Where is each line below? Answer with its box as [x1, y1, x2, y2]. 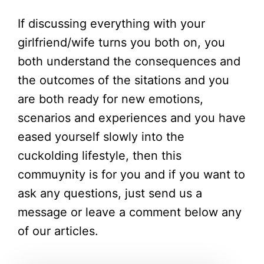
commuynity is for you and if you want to [18, 167, 245, 182]
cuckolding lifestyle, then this [18, 148, 181, 163]
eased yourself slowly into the [18, 130, 184, 144]
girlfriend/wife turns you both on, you [18, 35, 225, 50]
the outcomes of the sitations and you [18, 73, 229, 88]
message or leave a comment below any [18, 205, 242, 220]
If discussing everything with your [18, 16, 205, 31]
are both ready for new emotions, [18, 92, 203, 107]
